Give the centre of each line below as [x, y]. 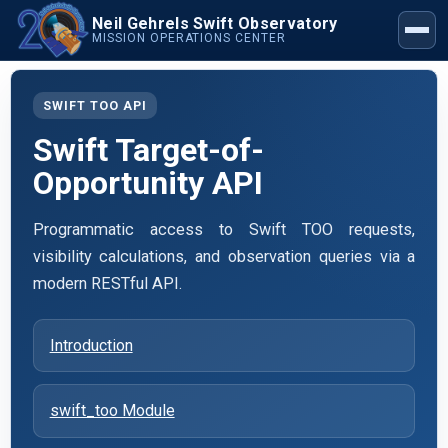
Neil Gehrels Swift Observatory [215, 23]
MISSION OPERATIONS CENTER [189, 38]
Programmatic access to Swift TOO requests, [224, 229]
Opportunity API [147, 182]
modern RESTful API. [107, 283]
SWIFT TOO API [94, 105]
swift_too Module [112, 410]
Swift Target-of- [148, 149]
